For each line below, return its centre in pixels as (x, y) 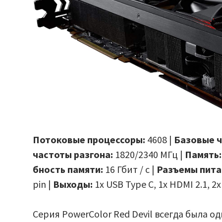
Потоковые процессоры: (90, 139)
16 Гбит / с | (130, 169)
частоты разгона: (73, 154)
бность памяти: (68, 169)
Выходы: (73, 184)
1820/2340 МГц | (149, 154)
